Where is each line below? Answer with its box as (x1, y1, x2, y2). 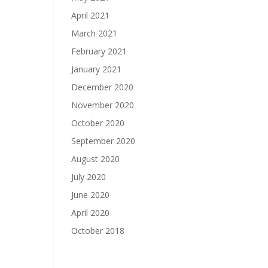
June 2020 (71, 189, 110, 200)
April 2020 (71, 207, 110, 218)
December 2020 (71, 81, 134, 93)
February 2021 (71, 45, 127, 57)
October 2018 (71, 225, 125, 236)
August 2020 (71, 153, 120, 165)
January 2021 (71, 63, 122, 75)
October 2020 (71, 117, 125, 129)
